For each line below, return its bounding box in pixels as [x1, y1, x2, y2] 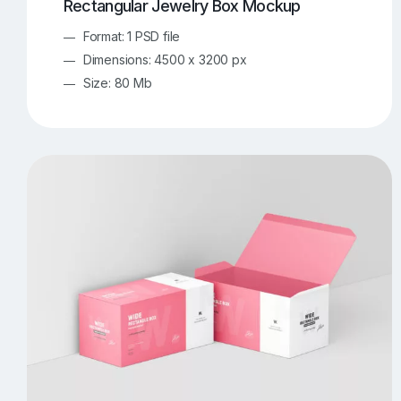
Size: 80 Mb [82, 75, 152, 91]
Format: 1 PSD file [82, 29, 181, 45]
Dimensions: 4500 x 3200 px [82, 52, 247, 68]
